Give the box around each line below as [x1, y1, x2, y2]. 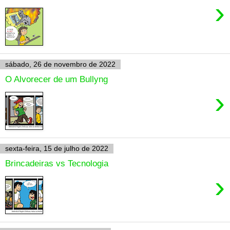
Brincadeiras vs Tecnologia [5, 158, 108, 168]
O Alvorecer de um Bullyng [5, 73, 108, 84]
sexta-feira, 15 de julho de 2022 [5, 144, 108, 153]
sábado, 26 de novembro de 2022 [5, 60, 116, 69]
